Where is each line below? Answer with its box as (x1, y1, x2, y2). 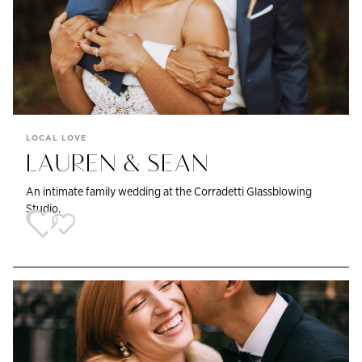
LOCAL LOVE (26, 132, 86, 143)
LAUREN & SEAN (26, 151, 209, 178)
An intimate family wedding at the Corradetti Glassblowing (26, 183, 312, 199)
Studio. (26, 200, 61, 216)
